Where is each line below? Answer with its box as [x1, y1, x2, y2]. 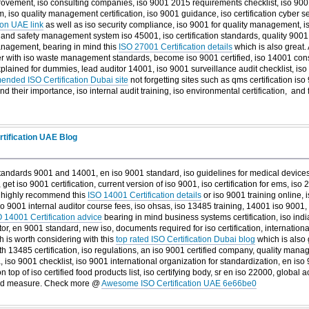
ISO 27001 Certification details [118, 42, 232, 52]
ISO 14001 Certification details [87, 190, 201, 200]
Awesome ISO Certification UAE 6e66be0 [101, 278, 257, 288]
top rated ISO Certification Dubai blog [115, 234, 255, 244]
